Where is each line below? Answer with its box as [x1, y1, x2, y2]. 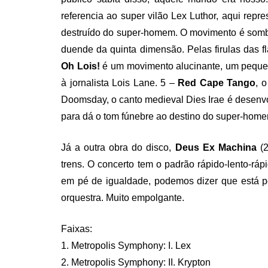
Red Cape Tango [174, 78, 256, 88]
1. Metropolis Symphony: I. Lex [61, 240, 191, 251]
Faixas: [61, 224, 92, 234]
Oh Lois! [61, 61, 100, 71]
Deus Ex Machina [175, 142, 257, 153]
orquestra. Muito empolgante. [61, 193, 184, 203]
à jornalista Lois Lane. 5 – [61, 78, 175, 88]
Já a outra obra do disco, [61, 142, 175, 153]
